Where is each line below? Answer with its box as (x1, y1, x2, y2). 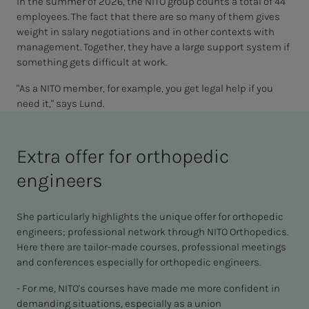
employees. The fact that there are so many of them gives (17, 10, 280, 23)
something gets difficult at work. (17, 56, 169, 69)
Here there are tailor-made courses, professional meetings (17, 241, 286, 254)
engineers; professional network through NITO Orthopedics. (17, 226, 288, 239)
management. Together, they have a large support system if (17, 41, 290, 54)
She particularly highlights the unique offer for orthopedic (17, 210, 283, 223)
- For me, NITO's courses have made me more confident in (17, 282, 280, 295)
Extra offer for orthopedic (17, 145, 229, 168)
